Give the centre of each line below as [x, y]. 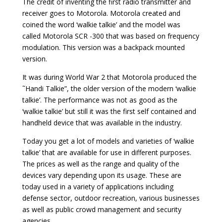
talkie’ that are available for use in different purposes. [107, 152]
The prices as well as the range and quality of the [101, 164]
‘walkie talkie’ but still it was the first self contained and [109, 111]
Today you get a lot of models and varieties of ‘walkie [108, 141]
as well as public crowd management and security [102, 209]
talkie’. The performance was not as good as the [100, 100]
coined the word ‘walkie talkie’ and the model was [101, 24]
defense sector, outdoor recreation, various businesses [111, 198]
